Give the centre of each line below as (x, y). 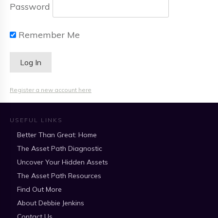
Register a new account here (51, 90)
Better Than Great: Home (57, 135)
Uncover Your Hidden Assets (63, 162)
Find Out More (39, 189)
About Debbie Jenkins (51, 203)
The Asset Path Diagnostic (60, 148)
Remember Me (48, 35)
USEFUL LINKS (36, 120)
